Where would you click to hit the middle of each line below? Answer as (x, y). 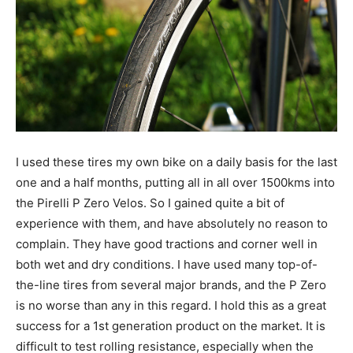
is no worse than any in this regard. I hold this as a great (171, 305)
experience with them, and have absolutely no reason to (172, 223)
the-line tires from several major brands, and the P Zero (171, 284)
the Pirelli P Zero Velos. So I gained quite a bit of (150, 203)
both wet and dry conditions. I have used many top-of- (167, 264)
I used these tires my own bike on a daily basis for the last (176, 162)
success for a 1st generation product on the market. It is (171, 325)
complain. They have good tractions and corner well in (167, 243)
